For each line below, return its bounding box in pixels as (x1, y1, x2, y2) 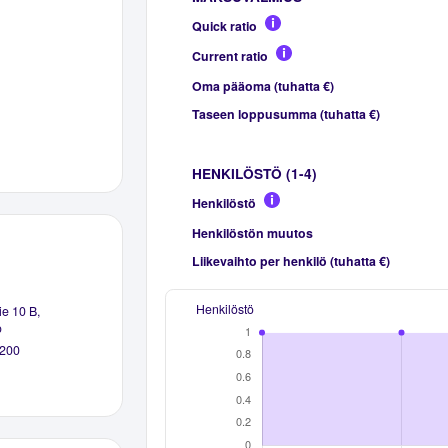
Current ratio (191, 46, 268, 65)
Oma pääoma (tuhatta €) (191, 76, 334, 95)
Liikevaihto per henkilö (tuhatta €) (191, 251, 390, 270)
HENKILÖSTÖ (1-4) (191, 163, 317, 183)
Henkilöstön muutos (191, 223, 313, 242)
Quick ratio (191, 16, 257, 35)
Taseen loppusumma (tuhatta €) (191, 104, 380, 123)
